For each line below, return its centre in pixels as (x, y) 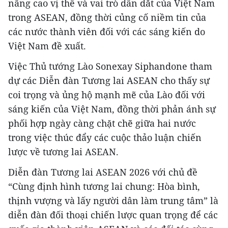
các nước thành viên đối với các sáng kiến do (107, 32)
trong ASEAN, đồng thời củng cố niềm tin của (107, 17)
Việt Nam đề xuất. (47, 46)
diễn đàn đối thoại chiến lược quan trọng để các (113, 215)
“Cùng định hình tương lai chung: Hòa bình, (104, 186)
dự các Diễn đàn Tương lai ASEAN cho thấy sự (109, 80)
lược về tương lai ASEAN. (63, 152)
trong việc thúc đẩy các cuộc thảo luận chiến (105, 137)
